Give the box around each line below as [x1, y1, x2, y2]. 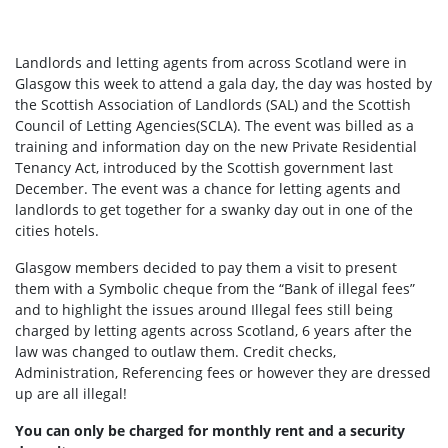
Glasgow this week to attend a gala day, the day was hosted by [15, 74, 432, 94]
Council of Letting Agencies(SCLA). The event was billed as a [15, 116, 414, 136]
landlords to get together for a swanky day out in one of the [15, 200, 413, 220]
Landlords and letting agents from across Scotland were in [15, 53, 407, 73]
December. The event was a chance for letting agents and [15, 179, 401, 199]
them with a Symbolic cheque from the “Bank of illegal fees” [15, 279, 415, 299]
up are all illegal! [15, 384, 127, 404]
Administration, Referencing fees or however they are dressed [15, 363, 431, 383]
